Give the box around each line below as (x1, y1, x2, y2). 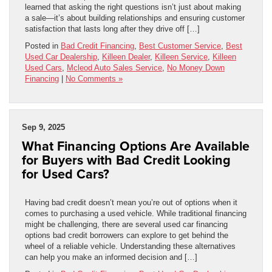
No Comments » (66, 73, 123, 83)
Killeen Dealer (102, 52, 150, 61)
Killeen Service (155, 52, 208, 61)
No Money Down (167, 63, 225, 72)
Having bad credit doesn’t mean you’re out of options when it (25, 197, 237, 207)
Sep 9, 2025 (22, 122, 65, 132)
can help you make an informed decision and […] (25, 252, 197, 262)
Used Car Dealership (25, 52, 97, 61)
